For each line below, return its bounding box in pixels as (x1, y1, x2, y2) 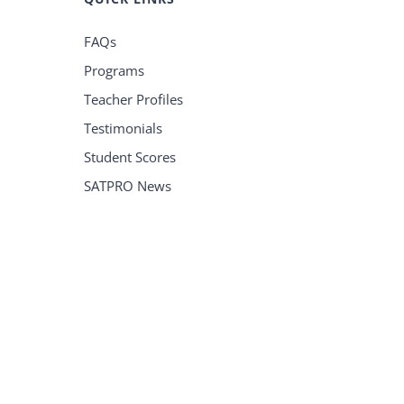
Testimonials (83, 118, 162, 137)
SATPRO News (83, 176, 171, 195)
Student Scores (83, 147, 176, 166)
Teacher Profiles (83, 89, 183, 108)
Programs (83, 60, 144, 79)
